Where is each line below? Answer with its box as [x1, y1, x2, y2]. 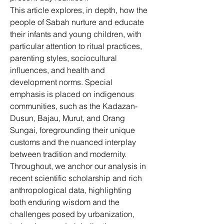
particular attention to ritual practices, [10, 41, 144, 51]
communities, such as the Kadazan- [10, 101, 137, 111]
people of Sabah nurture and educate [10, 17, 146, 27]
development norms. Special [10, 77, 114, 87]
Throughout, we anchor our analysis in [10, 161, 148, 171]
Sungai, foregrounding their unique [10, 125, 137, 135]
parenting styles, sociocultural [10, 53, 119, 63]
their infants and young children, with [10, 29, 143, 39]
